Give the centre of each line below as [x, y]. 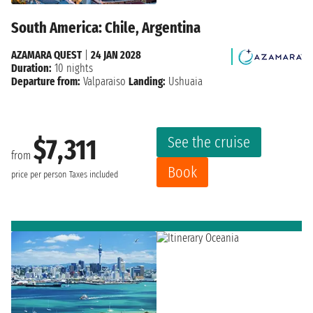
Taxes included [94, 175]
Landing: [147, 81]
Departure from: [46, 81]
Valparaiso [104, 81]
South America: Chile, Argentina [106, 27]
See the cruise [209, 142]
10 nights [72, 68]
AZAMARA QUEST [46, 54]
